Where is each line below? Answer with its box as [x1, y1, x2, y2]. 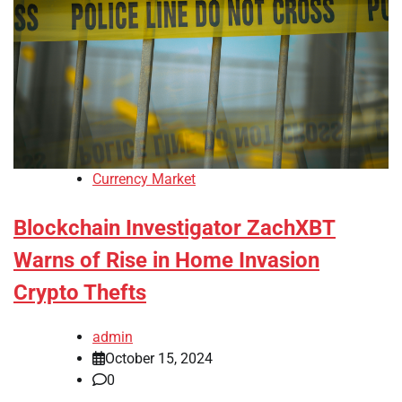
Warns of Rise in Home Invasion [13, 248, 319, 274]
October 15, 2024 [105, 350, 213, 367]
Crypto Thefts [13, 280, 146, 306]
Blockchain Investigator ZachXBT [13, 215, 336, 241]
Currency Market [92, 170, 196, 188]
